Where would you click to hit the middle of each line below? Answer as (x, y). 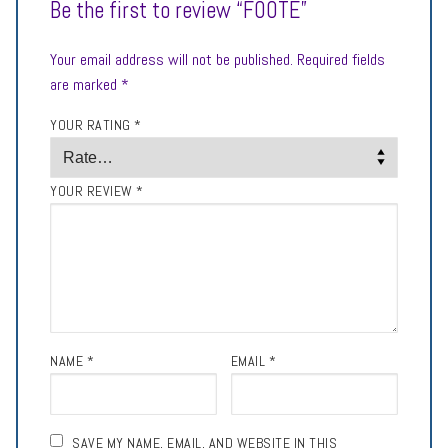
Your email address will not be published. (171, 59)
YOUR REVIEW (93, 191)
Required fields (339, 59)
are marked (85, 84)
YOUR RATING (92, 124)
